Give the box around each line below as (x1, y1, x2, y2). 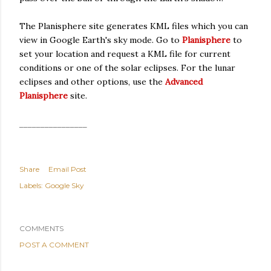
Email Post (48, 165, 87, 174)
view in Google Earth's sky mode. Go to (19, 34, 182, 45)
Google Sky (45, 181, 84, 190)
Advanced (165, 76, 203, 87)
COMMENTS (19, 224, 64, 233)
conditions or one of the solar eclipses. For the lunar (19, 62, 235, 73)
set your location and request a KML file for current (19, 48, 230, 59)
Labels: (19, 181, 43, 190)
